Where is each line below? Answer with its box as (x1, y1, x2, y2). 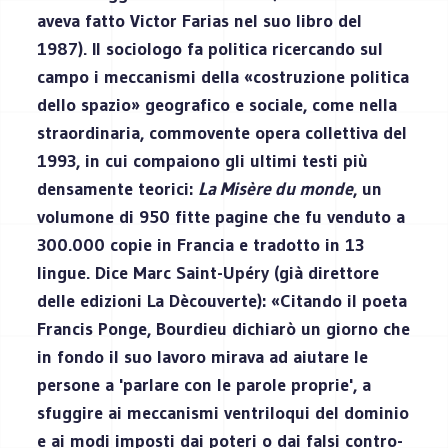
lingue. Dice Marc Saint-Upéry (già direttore (37, 261, 380, 284)
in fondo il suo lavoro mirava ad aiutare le (37, 345, 369, 368)
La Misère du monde (198, 177, 354, 200)
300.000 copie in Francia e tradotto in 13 (37, 233, 365, 256)
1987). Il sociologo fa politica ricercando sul (37, 37, 384, 60)
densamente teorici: (37, 177, 199, 200)
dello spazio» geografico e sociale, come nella (37, 93, 398, 116)
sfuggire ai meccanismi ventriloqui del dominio (37, 401, 410, 424)
